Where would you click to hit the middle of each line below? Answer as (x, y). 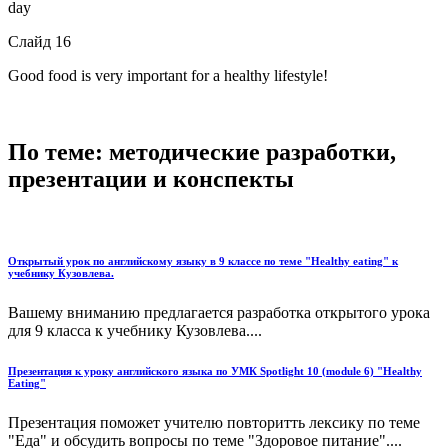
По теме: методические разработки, (202, 151)
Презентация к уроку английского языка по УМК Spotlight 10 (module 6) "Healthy (215, 371)
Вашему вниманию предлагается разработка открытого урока (219, 313)
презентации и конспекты (151, 178)
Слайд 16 (39, 41)
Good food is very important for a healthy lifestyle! (168, 75)
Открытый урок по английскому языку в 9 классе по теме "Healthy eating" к (203, 261)
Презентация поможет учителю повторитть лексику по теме (214, 423)
